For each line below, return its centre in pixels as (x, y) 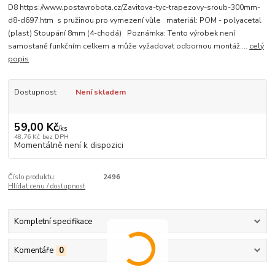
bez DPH (55, 136)
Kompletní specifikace (53, 222)
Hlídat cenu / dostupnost (47, 186)
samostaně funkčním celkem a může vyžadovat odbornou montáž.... (129, 46)
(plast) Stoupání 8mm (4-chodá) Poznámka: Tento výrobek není (122, 33)
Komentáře (33, 251)
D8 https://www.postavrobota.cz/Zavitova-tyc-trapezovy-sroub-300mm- (134, 8)
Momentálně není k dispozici (68, 145)
